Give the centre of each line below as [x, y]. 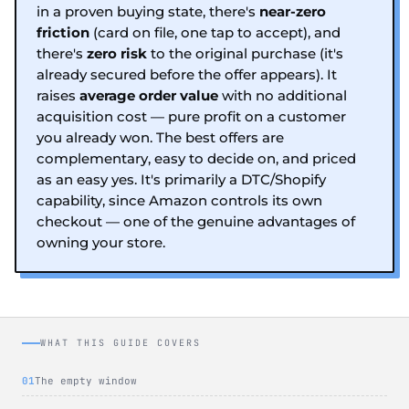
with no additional [283, 95]
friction [63, 32]
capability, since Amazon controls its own [179, 200]
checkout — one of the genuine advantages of [196, 221]
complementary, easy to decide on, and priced [196, 158]
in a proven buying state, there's [148, 11]
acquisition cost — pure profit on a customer [191, 116]
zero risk [117, 53]
